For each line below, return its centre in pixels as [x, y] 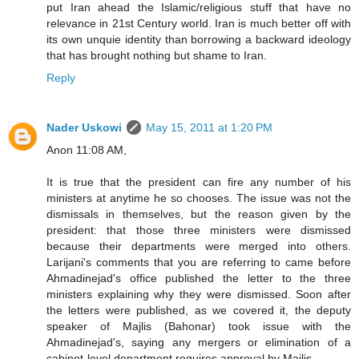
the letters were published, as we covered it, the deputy [199, 310]
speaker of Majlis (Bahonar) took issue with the [199, 326]
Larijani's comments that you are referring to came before [199, 262]
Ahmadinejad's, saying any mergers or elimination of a [199, 342]
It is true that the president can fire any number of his [199, 182]
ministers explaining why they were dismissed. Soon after [199, 294]
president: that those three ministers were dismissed [199, 230]
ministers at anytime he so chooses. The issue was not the [199, 198]
